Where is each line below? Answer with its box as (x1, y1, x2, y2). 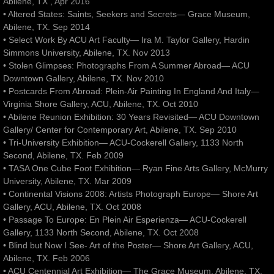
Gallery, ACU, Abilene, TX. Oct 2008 (3, 202, 141, 212)
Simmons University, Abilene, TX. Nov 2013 (3, 48, 170, 58)
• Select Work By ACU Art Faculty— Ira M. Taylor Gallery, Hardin (3, 35, 250, 45)
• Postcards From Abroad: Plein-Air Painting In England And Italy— (3, 86, 259, 97)
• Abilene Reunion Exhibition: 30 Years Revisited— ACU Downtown (3, 112, 259, 122)
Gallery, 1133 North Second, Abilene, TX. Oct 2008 (3, 228, 199, 238)
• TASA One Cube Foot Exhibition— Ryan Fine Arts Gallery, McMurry (3, 163, 268, 174)
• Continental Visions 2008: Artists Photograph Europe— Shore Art (3, 189, 258, 199)
